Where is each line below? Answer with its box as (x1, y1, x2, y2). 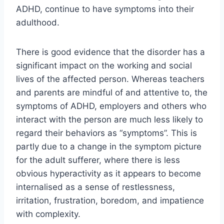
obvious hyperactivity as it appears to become (16, 168, 201, 179)
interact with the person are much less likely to (16, 114, 203, 125)
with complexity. (16, 209, 80, 219)
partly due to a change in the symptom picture (16, 141, 201, 152)
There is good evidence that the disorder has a (16, 47, 205, 57)
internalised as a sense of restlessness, (16, 182, 175, 192)
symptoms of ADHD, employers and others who (16, 101, 206, 111)
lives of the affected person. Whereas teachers (16, 74, 204, 84)
